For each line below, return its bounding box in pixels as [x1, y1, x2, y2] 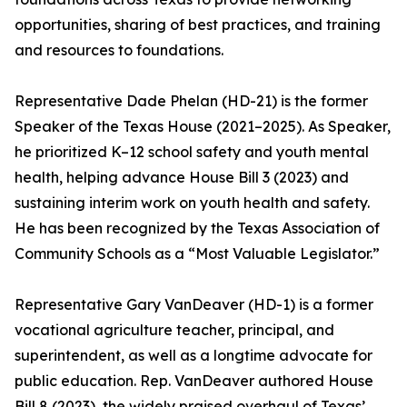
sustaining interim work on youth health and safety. [15, 194, 370, 213]
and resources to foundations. [15, 41, 223, 60]
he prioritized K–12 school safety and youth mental [15, 143, 369, 162]
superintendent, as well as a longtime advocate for [15, 346, 372, 365]
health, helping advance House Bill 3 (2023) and [15, 168, 349, 187]
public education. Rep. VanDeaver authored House [15, 372, 373, 391]
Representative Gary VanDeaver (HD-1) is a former [15, 295, 373, 314]
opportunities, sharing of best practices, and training [15, 15, 381, 35]
